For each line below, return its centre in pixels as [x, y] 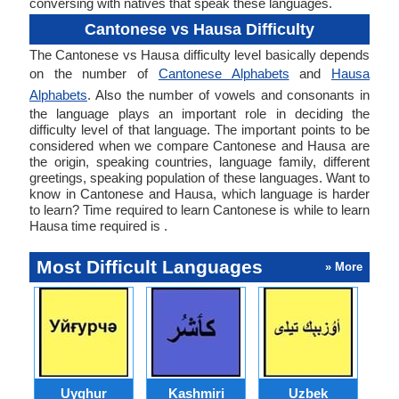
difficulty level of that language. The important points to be [199, 130]
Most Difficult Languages [150, 267]
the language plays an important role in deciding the [199, 114]
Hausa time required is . [98, 226]
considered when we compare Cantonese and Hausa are [199, 146]
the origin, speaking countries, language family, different [199, 162]
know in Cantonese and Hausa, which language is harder [199, 194]
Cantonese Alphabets [224, 73]
